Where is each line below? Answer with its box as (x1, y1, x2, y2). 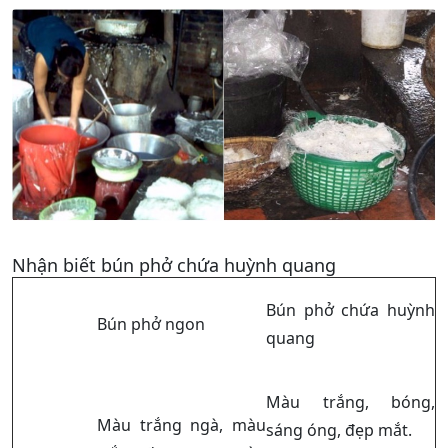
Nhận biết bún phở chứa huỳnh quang (12, 252, 336, 277)
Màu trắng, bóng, (266, 390, 435, 413)
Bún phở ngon (97, 312, 205, 335)
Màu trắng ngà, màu (97, 413, 266, 436)
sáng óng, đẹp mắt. (266, 418, 412, 441)
